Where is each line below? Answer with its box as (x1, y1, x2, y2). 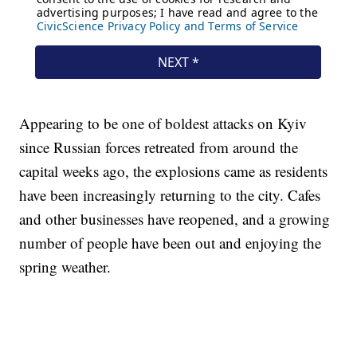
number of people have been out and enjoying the (19, 233, 322, 253)
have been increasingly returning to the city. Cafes (19, 185, 321, 206)
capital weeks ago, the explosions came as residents (19, 161, 328, 182)
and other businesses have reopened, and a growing (19, 209, 331, 229)
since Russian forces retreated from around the (19, 137, 299, 158)
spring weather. (19, 257, 112, 277)
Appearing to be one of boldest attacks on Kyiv (19, 113, 308, 134)
